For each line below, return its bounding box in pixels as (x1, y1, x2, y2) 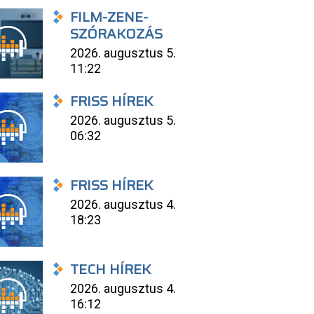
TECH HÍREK (70, 258, 151, 280)
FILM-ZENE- (70, 6, 149, 28)
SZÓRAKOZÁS (70, 22, 163, 45)
